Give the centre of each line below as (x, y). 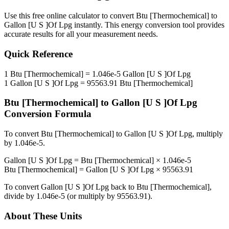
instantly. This (97, 25)
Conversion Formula (48, 114)
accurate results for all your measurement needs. (81, 34)
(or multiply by (91, 196)
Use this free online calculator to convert (70, 16)
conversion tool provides (184, 25)
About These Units (43, 216)
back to (123, 187)
